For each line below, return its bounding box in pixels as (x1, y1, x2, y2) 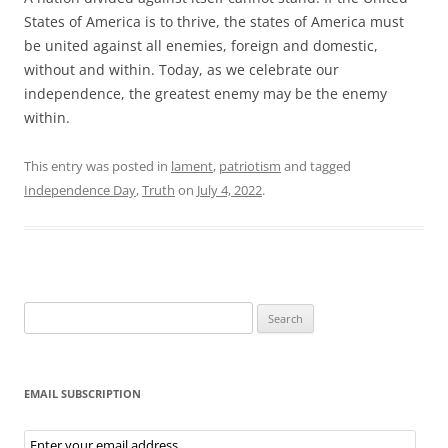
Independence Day (24, 180, 136, 199)
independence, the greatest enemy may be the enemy (24, 83, 387, 103)
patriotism (219, 156, 281, 175)
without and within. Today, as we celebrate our (24, 59, 339, 79)
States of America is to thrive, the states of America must (24, 11, 404, 31)
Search (23, 303, 63, 322)
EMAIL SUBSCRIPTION (24, 385, 141, 401)
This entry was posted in (24, 156, 171, 175)
